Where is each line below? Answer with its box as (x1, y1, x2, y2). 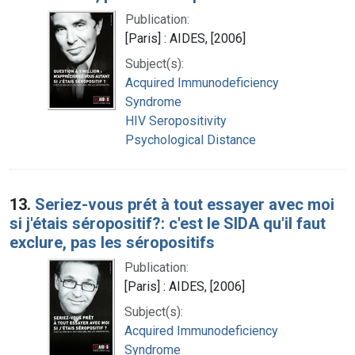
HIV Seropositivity (125, 113, 227, 128)
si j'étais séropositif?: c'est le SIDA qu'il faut (10, 213, 326, 233)
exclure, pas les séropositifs (10, 232, 215, 252)
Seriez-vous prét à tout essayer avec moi (35, 194, 334, 214)
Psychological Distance (125, 132, 256, 147)
